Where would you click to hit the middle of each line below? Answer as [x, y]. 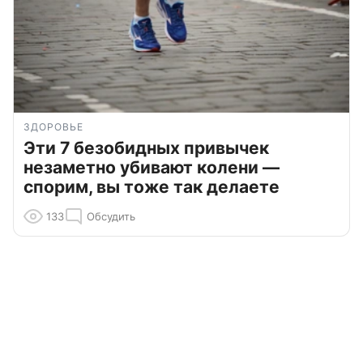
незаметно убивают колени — [152, 168]
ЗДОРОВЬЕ [53, 127]
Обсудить [111, 217]
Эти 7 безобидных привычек [146, 148]
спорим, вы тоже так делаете [152, 187]
